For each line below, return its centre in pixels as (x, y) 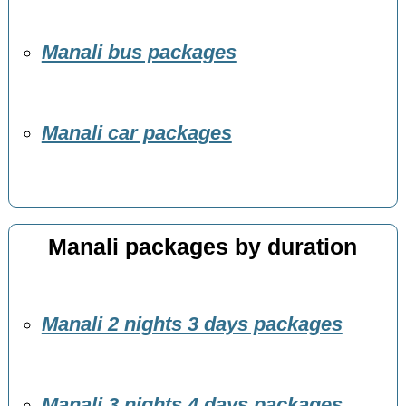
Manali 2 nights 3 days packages (192, 325)
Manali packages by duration (203, 246)
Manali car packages (136, 134)
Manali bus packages (139, 53)
